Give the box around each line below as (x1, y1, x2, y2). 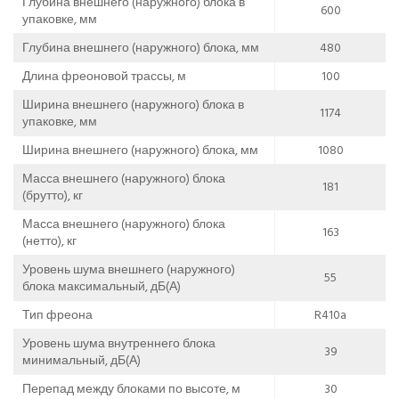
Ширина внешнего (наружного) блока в (22, 94, 244, 115)
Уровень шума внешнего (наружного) (22, 258, 235, 280)
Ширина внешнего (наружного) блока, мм (22, 139, 258, 160)
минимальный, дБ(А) (22, 349, 141, 370)
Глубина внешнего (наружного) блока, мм (22, 37, 259, 58)
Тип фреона (22, 304, 93, 325)
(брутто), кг (22, 184, 83, 206)
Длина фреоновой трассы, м (22, 65, 186, 86)
